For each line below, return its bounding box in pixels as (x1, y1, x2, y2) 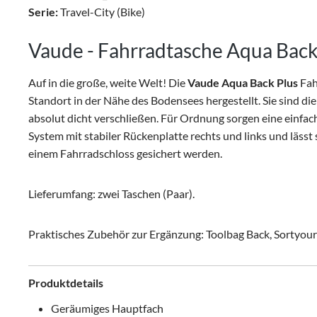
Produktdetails (28, 276, 103, 289)
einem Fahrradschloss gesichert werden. (28, 146, 222, 160)
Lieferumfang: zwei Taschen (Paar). (28, 187, 195, 200)
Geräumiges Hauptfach (51, 301, 163, 315)
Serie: (28, 5, 58, 18)
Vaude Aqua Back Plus (188, 76, 298, 89)
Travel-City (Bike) (58, 5, 145, 18)
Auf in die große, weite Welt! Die (28, 76, 188, 89)
